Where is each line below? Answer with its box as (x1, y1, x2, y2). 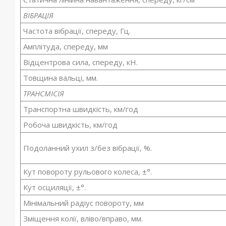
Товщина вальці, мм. (23, 73, 98, 83)
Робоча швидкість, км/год (23, 120, 118, 130)
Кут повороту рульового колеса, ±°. (23, 166, 152, 177)
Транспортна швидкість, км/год (23, 104, 139, 114)
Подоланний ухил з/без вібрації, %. (23, 143, 152, 153)
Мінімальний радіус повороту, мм (23, 198, 144, 208)
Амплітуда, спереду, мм (23, 41, 108, 51)
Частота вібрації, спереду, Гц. (23, 26, 131, 36)
